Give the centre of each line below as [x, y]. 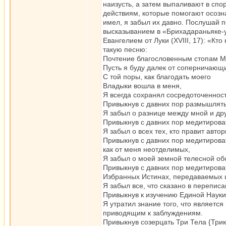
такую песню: [125, 49]
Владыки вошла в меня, [142, 86]
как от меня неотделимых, [147, 149]
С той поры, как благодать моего [157, 77]
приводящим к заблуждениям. [153, 213]
